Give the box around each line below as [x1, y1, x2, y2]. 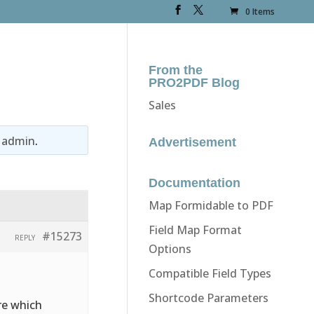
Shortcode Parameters [148, 289, 268, 306]
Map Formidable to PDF [148, 197, 273, 213]
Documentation [148, 175, 240, 190]
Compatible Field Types [148, 265, 271, 281]
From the [148, 62, 203, 77]
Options [148, 240, 191, 257]
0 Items [245, 6, 275, 18]
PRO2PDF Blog [148, 75, 240, 90]
